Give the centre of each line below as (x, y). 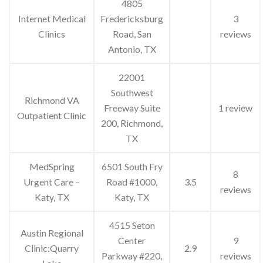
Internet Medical (52, 19)
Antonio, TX (132, 49)
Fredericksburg (132, 19)
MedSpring (52, 167)
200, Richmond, (132, 123)
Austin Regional (52, 233)
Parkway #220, (132, 256)
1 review (235, 108)
